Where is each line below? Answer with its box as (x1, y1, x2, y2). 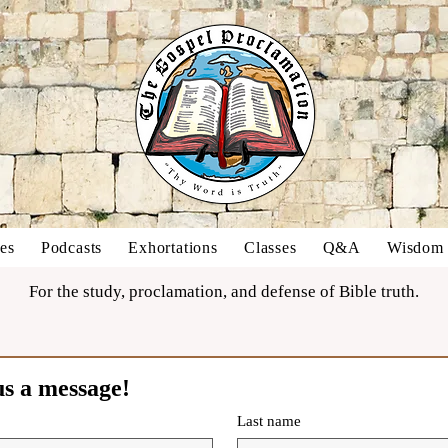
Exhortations (128, 239, 218, 256)
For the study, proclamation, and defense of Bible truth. (29, 282, 419, 301)
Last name (237, 413, 301, 429)
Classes (243, 239, 297, 256)
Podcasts (40, 239, 103, 256)
